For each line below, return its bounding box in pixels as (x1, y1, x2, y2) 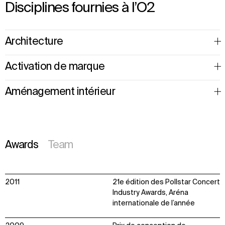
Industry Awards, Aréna (113, 189, 188, 196)
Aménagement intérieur (5, 87, 115, 98)
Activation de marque (5, 62, 105, 73)
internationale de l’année (113, 199, 195, 207)
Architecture (5, 37, 63, 48)
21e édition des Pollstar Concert (113, 178, 220, 186)
